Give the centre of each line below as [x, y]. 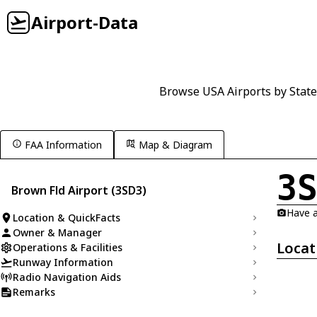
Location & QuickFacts [67, 218]
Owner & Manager [57, 232]
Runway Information [63, 262]
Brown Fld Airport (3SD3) [79, 190]
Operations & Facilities [68, 247]
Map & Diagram [175, 145]
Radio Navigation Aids [67, 277]
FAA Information [63, 145]
